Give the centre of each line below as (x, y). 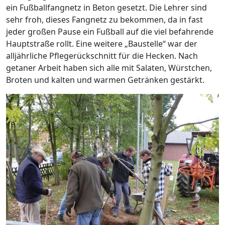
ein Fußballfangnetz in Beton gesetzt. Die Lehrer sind (106, 8)
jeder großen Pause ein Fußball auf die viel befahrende (110, 32)
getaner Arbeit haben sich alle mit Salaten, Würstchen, (109, 68)
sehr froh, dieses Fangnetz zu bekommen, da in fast (104, 20)
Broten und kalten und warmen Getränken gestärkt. (105, 80)
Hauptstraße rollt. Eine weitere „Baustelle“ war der (102, 44)
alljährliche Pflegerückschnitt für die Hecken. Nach (102, 56)
